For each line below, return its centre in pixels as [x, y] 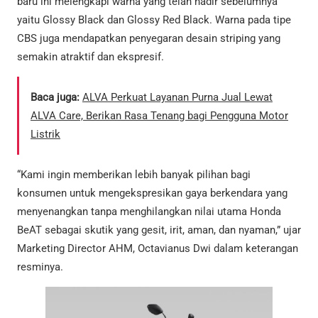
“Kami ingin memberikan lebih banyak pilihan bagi [134, 174]
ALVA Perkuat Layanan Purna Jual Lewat [177, 97]
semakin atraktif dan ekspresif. [91, 56]
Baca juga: [55, 97]
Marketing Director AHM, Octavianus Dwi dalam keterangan [158, 248]
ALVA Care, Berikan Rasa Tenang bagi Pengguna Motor [159, 115]
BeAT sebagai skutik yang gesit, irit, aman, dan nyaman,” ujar [159, 230]
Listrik [45, 134]
